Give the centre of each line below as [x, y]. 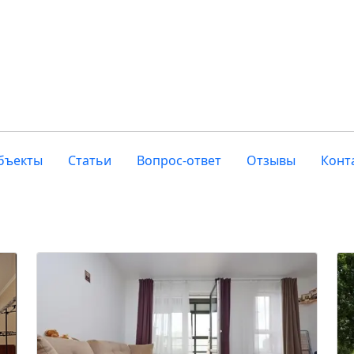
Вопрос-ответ [179, 160]
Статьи [89, 160]
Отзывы [271, 160]
